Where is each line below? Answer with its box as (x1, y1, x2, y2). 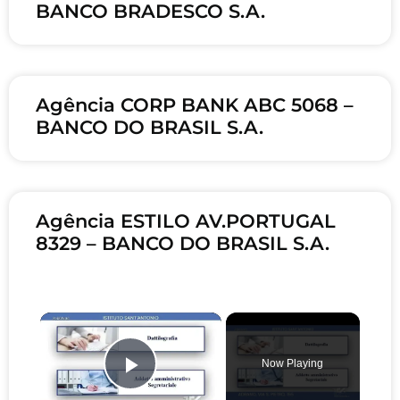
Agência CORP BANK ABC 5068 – (36, 94, 354, 117)
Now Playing (262, 357, 324, 371)
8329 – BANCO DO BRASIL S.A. (36, 232, 329, 255)
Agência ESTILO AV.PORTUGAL (36, 210, 336, 233)
